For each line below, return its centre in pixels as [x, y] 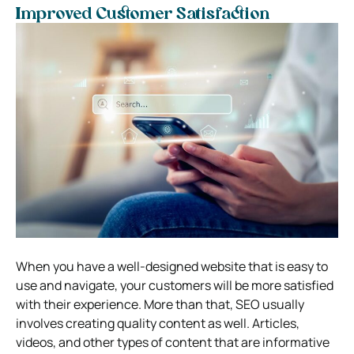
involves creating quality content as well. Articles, [158, 323]
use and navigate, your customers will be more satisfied [175, 285]
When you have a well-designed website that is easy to [172, 266]
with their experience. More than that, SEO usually [160, 304]
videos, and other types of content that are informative [173, 342]
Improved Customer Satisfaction [143, 15]
